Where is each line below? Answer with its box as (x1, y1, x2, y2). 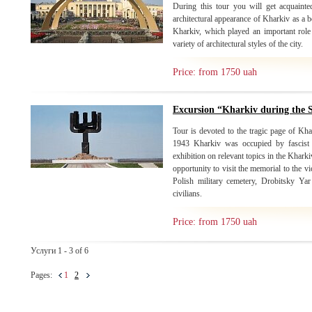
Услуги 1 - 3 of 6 (31, 246, 88, 256)
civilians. (173, 189, 202, 198)
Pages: (31, 270, 58, 280)
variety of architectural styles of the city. (173, 39, 303, 49)
